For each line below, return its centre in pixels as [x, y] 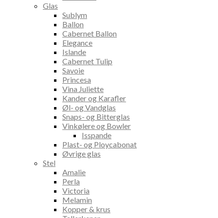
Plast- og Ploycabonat [100, 145]
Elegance [77, 43]
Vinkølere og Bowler [97, 126]
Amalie [74, 172]
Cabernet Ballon [90, 34]
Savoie [73, 71]
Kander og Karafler [94, 98]
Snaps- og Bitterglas [96, 117]
